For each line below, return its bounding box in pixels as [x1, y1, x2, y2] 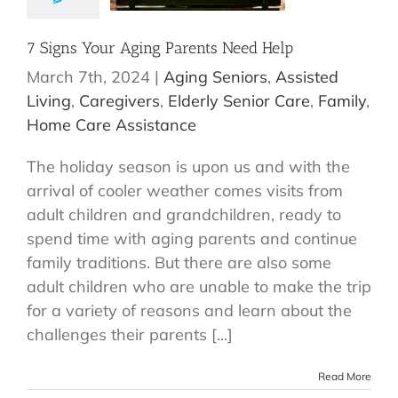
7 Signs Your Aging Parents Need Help [27, 38, 293, 59]
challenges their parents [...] [27, 324, 233, 346]
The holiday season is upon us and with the [27, 156, 350, 178]
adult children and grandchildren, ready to [27, 204, 341, 226]
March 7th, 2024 [27, 67, 150, 88]
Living [27, 91, 71, 112]
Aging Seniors [163, 67, 267, 88]
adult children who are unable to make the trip [27, 276, 371, 298]
